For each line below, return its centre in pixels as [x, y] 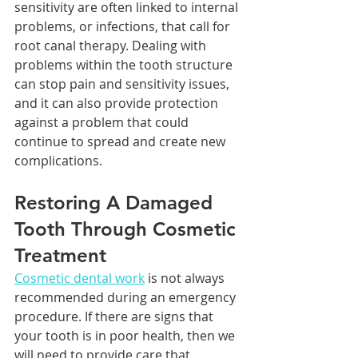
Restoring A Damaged [116, 203]
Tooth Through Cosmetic [128, 229]
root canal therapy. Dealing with [112, 46]
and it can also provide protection [118, 103]
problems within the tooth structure [125, 65]
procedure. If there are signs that [115, 317]
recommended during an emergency [127, 298]
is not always [186, 278]
